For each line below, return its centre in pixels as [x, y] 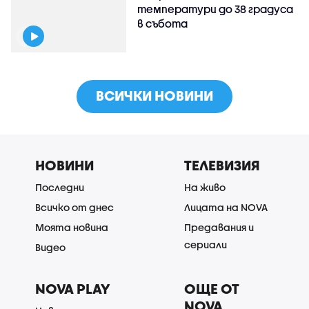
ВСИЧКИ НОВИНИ [154, 95]
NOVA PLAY [72, 288]
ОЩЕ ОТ [212, 288]
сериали [206, 244]
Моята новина [72, 227]
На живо [205, 187]
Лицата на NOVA [226, 207]
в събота [163, 23]
